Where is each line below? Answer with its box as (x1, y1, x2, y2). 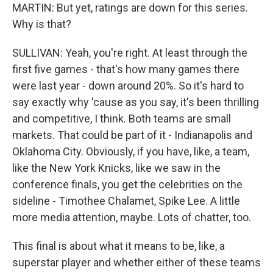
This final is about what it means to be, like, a (12, 239, 225, 252)
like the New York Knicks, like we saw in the (12, 161, 221, 174)
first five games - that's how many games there (12, 63, 239, 76)
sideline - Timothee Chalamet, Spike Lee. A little (12, 194, 240, 207)
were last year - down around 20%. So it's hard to (12, 79, 244, 92)
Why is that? (12, 18, 71, 30)
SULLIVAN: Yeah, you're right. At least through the (12, 46, 247, 59)
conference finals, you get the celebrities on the (12, 178, 243, 191)
